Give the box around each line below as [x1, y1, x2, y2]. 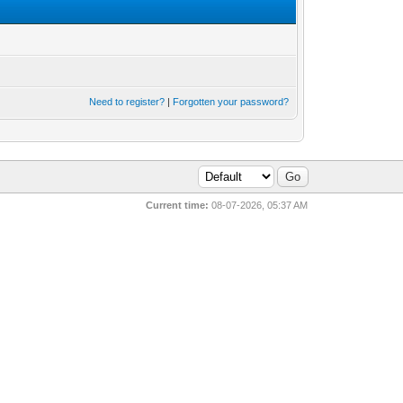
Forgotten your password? [173, 96, 290, 107]
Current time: [146, 200, 210, 210]
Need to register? [89, 96, 166, 107]
